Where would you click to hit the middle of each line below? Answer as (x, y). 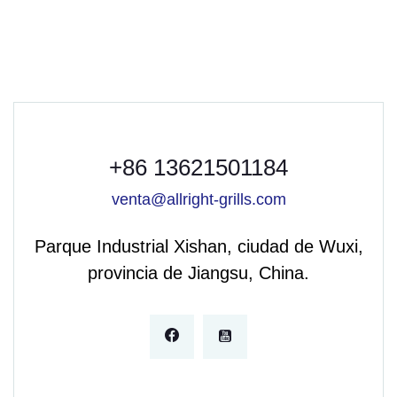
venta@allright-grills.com (198, 199)
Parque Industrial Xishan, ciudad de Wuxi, (198, 246)
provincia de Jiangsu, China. (198, 273)
